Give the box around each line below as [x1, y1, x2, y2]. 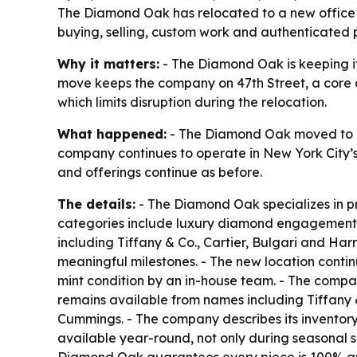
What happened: [57, 126, 167, 142]
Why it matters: [57, 56, 159, 72]
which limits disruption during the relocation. [57, 94, 327, 110]
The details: [57, 196, 135, 212]
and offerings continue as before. [57, 164, 262, 180]
